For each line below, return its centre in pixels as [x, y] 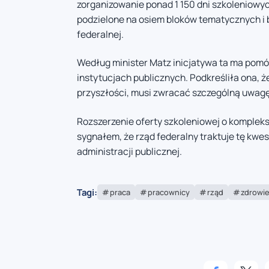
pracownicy [168, 192]
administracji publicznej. [129, 151]
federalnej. [100, 34]
